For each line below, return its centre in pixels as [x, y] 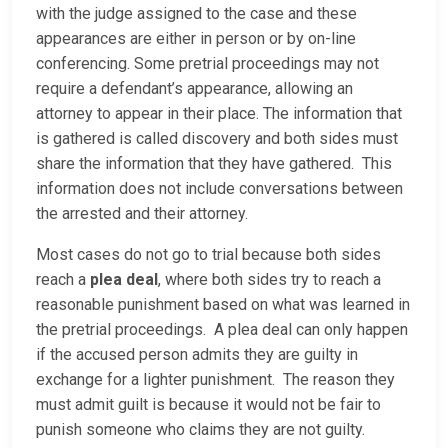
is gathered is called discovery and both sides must [217, 139]
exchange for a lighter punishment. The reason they [215, 380]
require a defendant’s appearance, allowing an [194, 89]
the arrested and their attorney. [142, 214]
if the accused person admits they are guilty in [197, 355]
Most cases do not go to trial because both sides [208, 255]
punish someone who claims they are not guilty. [200, 430]
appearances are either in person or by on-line [196, 39]
